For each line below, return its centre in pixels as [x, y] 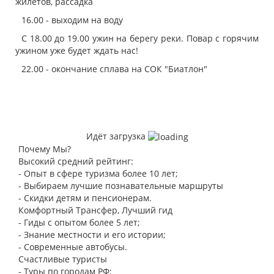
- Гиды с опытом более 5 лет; [79, 223]
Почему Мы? [45, 149]
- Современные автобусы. [73, 247]
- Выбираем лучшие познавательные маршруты [121, 186]
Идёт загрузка [117, 136]
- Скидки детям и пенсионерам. [85, 198]
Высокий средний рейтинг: [76, 161]
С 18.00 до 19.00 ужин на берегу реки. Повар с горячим [140, 38]
